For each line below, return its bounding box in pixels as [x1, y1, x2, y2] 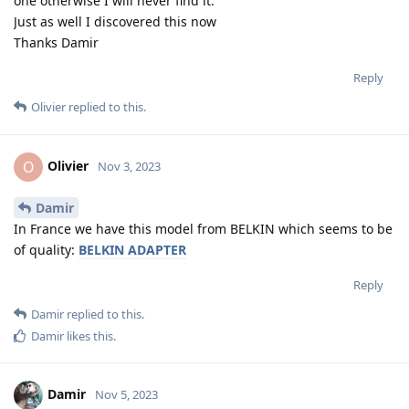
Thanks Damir [14, 34, 99, 52]
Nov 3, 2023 [98, 157, 161, 174]
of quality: [14, 240, 79, 258]
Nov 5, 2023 [95, 385, 158, 403]
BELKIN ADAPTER [79, 240, 186, 258]
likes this [64, 327, 113, 344]
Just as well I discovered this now [14, 13, 216, 31]
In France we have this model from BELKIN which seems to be [14, 219, 393, 237]
